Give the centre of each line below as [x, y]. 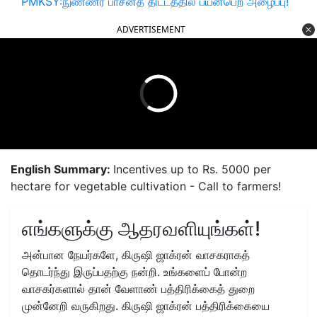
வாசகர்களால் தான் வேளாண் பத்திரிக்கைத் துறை [138, 288]
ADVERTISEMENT [151, 29]
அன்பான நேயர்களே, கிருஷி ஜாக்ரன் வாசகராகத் [136, 254]
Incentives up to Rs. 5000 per [192, 169]
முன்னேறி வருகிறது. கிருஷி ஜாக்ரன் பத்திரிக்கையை [146, 305]
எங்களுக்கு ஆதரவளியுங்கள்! [141, 228]
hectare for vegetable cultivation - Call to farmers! [146, 186]
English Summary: [62, 169]
